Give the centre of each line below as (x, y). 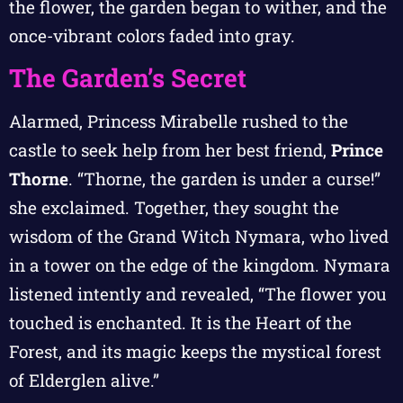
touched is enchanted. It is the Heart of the (180, 323)
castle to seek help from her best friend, (170, 150)
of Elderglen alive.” (84, 381)
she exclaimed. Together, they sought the (174, 208)
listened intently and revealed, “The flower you (198, 294)
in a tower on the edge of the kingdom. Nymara (200, 265)
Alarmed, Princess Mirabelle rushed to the (179, 121)
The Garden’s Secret (128, 78)
